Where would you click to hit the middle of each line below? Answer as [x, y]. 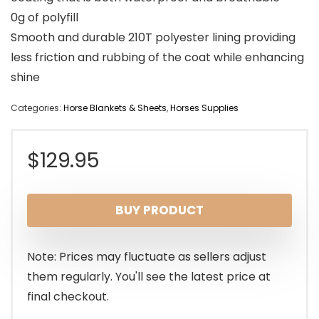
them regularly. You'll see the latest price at [149, 277]
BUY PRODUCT [159, 210]
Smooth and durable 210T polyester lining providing [153, 38]
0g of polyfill [45, 18]
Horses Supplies [204, 108]
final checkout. [68, 297]
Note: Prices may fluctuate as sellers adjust [147, 257]
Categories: [37, 108]
